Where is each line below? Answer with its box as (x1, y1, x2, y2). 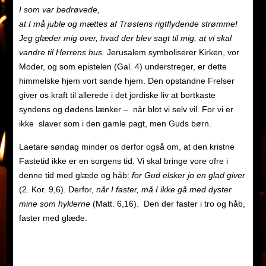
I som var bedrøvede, (18, 5, 100, 15)
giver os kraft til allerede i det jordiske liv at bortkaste (18, 90, 216, 100)
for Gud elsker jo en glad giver (131, 170, 245, 180)
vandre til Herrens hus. (18, 47, 104, 58)
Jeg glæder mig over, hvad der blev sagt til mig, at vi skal (18, 33, 232, 43)
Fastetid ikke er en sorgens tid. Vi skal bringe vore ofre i (18, 156, 228, 166)
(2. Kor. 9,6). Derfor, (18, 185, 96, 195)
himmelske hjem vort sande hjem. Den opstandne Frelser (18, 76, 235, 86)
